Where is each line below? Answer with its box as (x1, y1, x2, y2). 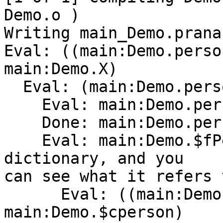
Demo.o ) (4, 6, 80, 24)
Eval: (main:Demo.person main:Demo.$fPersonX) (4, 78, 23, 96)
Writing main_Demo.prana (4, 24, 222, 42)
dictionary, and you (4, 149, 184, 168)
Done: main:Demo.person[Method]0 (4, 113, 42, 132)
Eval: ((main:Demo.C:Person (4, 185, 61, 204)
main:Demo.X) (4, 60, 117, 78)
